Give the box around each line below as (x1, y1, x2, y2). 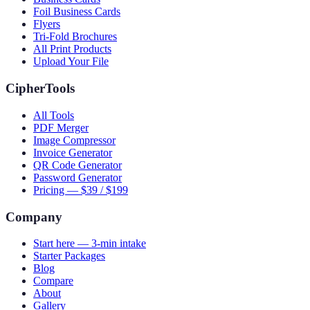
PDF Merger (33, 121, 89, 134)
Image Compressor (33, 134, 116, 146)
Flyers (33, 18, 60, 30)
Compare (33, 275, 73, 287)
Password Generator (33, 171, 122, 183)
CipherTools (6, 81, 75, 96)
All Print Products (33, 43, 111, 55)
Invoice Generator (33, 146, 112, 158)
